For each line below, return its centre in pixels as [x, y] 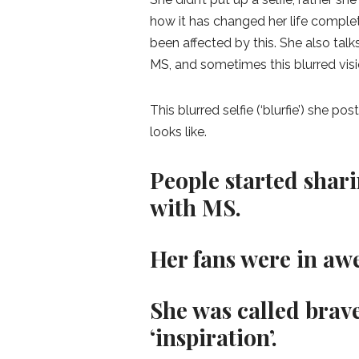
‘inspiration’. [216, 337]
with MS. [198, 208]
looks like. [178, 132]
